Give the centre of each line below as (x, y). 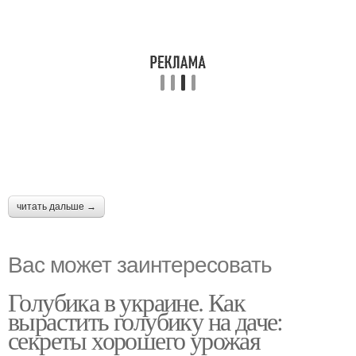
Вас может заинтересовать (140, 263)
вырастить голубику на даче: (145, 321)
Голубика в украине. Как (127, 302)
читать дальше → (56, 207)
